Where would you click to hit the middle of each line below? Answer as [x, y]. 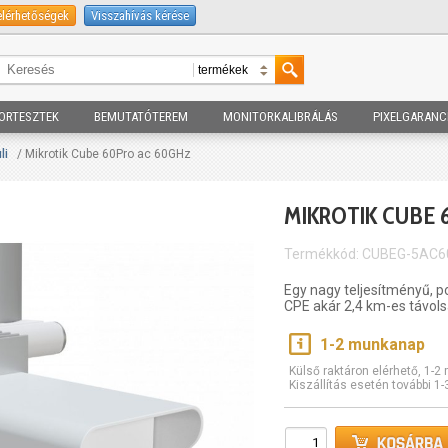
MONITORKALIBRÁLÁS [280, 116]
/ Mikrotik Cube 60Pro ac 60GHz [102, 154]
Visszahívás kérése [140, 15]
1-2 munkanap [372, 345]
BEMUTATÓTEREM [141, 116]
